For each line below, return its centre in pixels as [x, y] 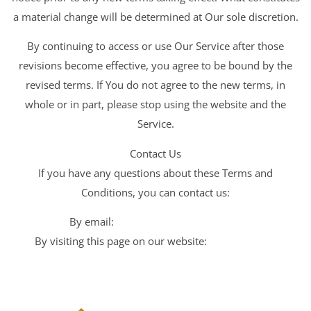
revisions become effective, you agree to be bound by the [155, 66]
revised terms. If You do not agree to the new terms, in [155, 85]
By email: [93, 221]
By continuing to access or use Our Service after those [155, 46]
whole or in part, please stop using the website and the [155, 104]
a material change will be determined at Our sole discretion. [155, 16]
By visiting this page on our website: [122, 241]
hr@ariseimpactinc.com [179, 221]
